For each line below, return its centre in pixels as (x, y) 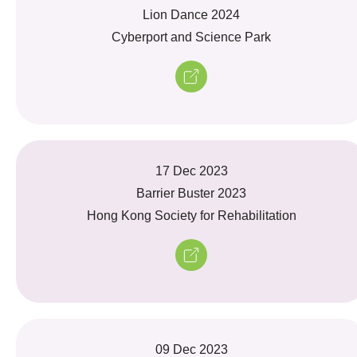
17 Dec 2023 (191, 171)
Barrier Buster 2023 (191, 193)
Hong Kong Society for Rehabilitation (191, 215)
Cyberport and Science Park (191, 37)
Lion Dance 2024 (191, 14)
